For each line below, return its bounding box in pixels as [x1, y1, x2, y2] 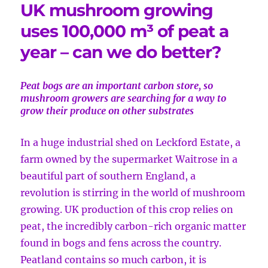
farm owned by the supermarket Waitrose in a [20, 153, 238, 165]
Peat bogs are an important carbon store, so [20, 80, 214, 92]
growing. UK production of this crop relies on [20, 203, 234, 215]
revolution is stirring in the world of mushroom [20, 187, 246, 199]
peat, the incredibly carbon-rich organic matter [20, 220, 246, 232]
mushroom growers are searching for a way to [20, 92, 227, 104]
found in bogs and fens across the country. [20, 237, 222, 249]
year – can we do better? [20, 42, 221, 62]
